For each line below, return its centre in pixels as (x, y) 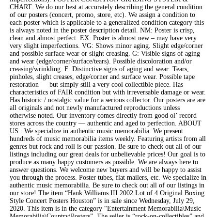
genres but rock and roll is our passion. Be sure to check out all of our (106, 146)
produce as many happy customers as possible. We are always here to (104, 162)
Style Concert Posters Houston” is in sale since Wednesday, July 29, (102, 201)
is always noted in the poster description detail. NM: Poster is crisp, (102, 30)
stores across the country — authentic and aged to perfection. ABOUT (106, 123)
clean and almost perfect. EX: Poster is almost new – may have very (103, 38)
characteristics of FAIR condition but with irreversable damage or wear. (108, 92)
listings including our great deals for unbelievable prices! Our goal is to (108, 154)
